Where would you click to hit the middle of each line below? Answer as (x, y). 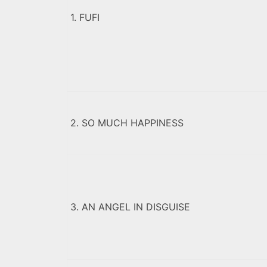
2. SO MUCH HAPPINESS (127, 123)
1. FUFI (85, 18)
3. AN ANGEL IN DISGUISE (130, 207)
